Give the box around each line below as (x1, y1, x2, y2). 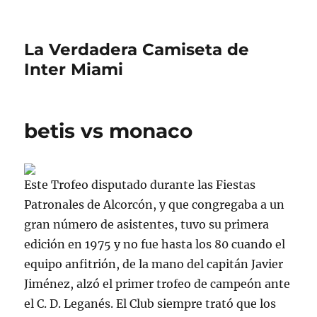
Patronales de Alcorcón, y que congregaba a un (24, 197, 285, 212)
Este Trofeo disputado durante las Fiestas (24, 178, 256, 192)
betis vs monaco (24, 119, 193, 143)
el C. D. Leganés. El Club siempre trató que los (24, 296, 277, 311)
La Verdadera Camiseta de (24, 40, 250, 59)
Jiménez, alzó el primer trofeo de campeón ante (24, 277, 291, 291)
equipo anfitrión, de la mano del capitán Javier (24, 257, 284, 271)
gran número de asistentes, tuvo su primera (24, 217, 270, 231)
